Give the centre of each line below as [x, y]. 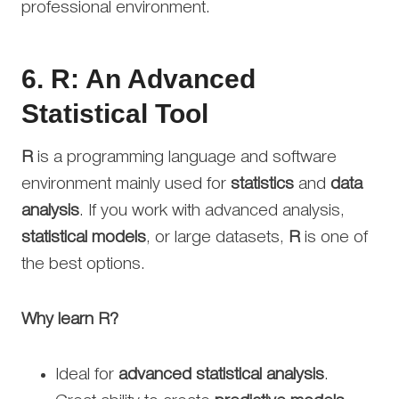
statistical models [84, 237]
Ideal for [87, 375]
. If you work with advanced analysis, [212, 211]
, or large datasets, [217, 237]
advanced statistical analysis [221, 375]
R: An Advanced [153, 78]
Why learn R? [70, 319]
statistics [262, 184]
